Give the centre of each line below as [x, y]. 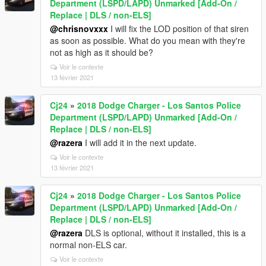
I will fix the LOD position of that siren [178, 28]
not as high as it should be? [102, 52]
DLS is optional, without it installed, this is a [164, 232]
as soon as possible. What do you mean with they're [148, 40]
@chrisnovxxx [79, 28]
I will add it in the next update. [140, 142]
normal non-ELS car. [88, 244]
